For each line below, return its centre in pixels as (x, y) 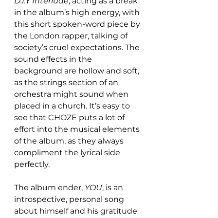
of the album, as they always (70, 141)
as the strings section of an (67, 82)
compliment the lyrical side (68, 153)
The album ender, (49, 188)
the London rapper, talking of (72, 36)
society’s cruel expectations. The (78, 47)
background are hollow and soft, (78, 71)
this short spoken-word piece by (78, 24)
